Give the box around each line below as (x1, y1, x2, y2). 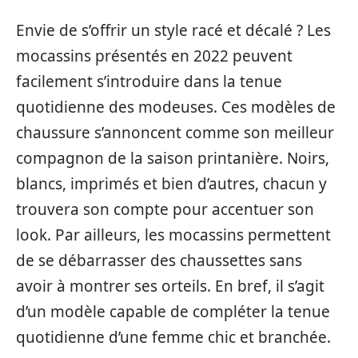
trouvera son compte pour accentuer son (16, 199, 314, 221)
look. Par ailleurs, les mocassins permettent (16, 225, 331, 246)
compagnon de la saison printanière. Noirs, (16, 148, 329, 169)
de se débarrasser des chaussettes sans (16, 250, 302, 272)
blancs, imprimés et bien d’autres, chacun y (16, 173, 327, 195)
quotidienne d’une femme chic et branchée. (16, 327, 331, 348)
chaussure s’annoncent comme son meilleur (16, 122, 334, 144)
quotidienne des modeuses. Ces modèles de (16, 97, 336, 118)
